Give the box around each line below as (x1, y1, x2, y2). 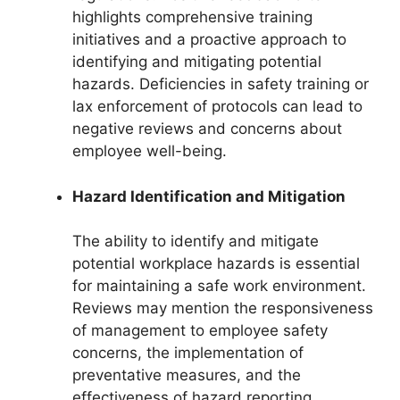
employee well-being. (72, 142, 227, 160)
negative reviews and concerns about (72, 120, 342, 137)
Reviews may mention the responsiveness (72, 299, 373, 317)
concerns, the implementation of (72, 344, 304, 362)
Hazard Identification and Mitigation (72, 187, 346, 205)
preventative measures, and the (72, 366, 301, 384)
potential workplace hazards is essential (72, 254, 360, 272)
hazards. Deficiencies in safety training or (72, 75, 369, 93)
